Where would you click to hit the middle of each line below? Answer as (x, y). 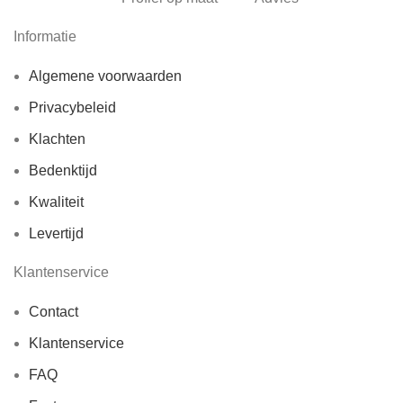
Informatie (45, 36)
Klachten (57, 139)
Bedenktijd (63, 170)
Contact (54, 312)
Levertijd (56, 233)
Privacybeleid (72, 107)
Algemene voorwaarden (105, 76)
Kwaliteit (56, 202)
